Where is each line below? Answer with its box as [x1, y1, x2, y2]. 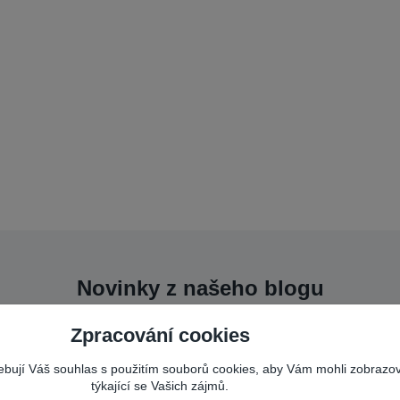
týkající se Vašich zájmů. [91, 379, 229, 393]
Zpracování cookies [70, 324, 250, 346]
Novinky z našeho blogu [76, 276, 324, 300]
